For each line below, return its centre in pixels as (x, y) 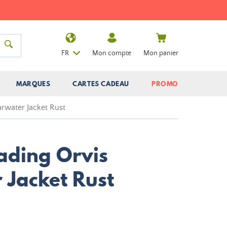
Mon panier (161, 53)
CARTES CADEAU (101, 84)
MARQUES (33, 84)
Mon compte (112, 53)
